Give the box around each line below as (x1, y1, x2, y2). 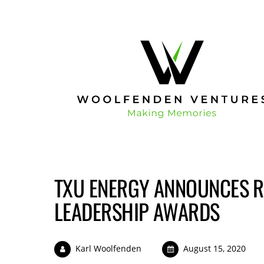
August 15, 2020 (183, 242, 246, 254)
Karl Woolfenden (75, 242, 141, 254)
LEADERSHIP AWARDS (54, 195, 220, 228)
